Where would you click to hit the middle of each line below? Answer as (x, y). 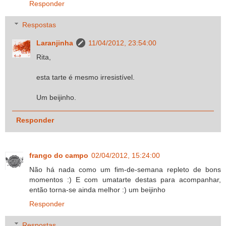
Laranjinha (55, 43)
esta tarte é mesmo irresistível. (86, 77)
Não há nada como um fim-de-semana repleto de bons (125, 169)
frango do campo (59, 155)
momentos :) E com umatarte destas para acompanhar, (125, 180)
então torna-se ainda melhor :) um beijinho (97, 190)
